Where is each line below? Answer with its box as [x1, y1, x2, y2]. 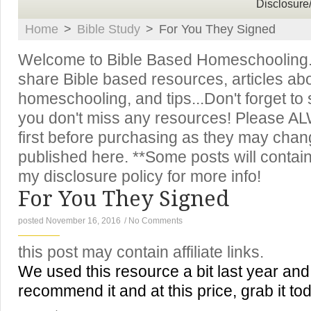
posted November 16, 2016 [18, 216, 121, 226]
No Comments [128, 216, 183, 226]
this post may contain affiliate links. [18, 244, 264, 261]
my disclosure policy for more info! [18, 168, 261, 185]
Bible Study [77, 22, 140, 36]
